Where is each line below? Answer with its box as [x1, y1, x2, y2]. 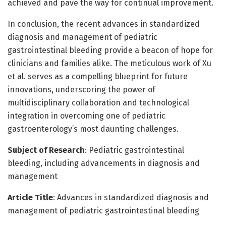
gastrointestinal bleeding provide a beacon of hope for [8, 45, 213, 55]
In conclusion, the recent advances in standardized [8, 19, 200, 29]
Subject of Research [8, 145, 85, 155]
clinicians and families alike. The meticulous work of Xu [8, 58, 211, 68]
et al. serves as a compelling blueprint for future [8, 71, 188, 81]
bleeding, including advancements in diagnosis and [8, 158, 200, 168]
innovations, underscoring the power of [8, 84, 155, 94]
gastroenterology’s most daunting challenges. [8, 124, 179, 134]
